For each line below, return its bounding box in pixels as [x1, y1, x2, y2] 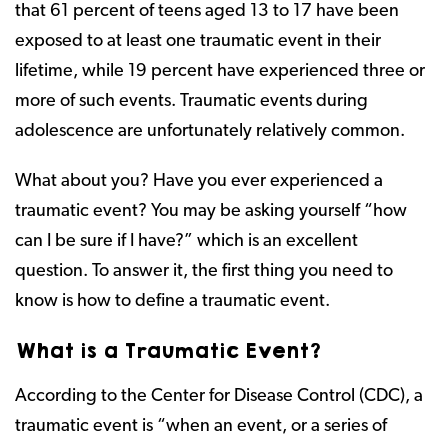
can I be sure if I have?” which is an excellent [15, 232, 358, 251]
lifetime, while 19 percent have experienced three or [15, 62, 425, 81]
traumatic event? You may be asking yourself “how [15, 202, 407, 221]
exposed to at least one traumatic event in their [15, 32, 381, 51]
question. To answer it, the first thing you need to [15, 262, 393, 281]
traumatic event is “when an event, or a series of [15, 417, 387, 436]
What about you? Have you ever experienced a [15, 172, 383, 191]
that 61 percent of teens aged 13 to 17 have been [15, 2, 399, 21]
